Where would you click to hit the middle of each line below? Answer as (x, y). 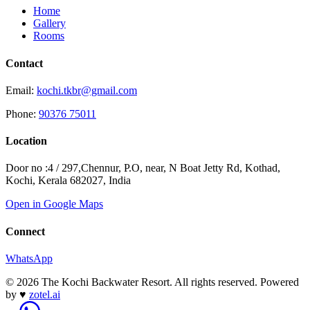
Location (26, 141)
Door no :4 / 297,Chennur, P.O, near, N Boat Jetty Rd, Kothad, (143, 168)
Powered (280, 282)
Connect (25, 231)
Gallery (49, 24)
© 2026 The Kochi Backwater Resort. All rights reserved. (131, 282)
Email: (21, 90)
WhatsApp (29, 258)
